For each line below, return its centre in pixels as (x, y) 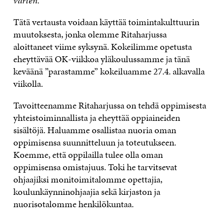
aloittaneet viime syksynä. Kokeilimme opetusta (102, 47)
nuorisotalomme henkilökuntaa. (73, 204)
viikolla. (28, 84)
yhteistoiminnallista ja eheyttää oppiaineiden (96, 118)
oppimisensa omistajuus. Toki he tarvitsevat (95, 167)
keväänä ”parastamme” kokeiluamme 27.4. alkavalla (109, 72)
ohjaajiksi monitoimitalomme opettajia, (88, 180)
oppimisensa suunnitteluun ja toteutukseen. (94, 143)
